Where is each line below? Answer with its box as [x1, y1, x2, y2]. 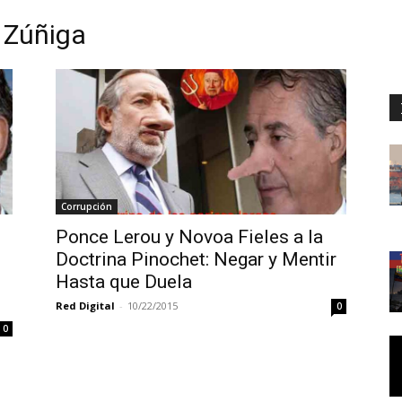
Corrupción [61, 199, 112, 213]
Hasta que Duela [56, 270, 192, 293]
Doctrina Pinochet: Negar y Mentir [56, 248, 336, 270]
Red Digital [56, 298, 115, 312]
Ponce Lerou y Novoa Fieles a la [56, 225, 323, 248]
